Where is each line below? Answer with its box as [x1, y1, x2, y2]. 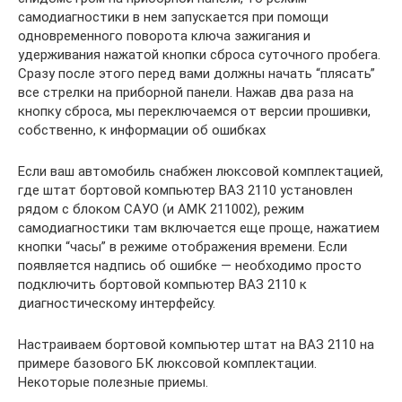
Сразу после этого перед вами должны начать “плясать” [18, 66, 375, 82]
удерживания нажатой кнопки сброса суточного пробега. [18, 47, 380, 63]
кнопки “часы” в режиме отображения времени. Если [18, 239, 347, 255]
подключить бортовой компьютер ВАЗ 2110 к [18, 276, 307, 293]
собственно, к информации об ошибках [18, 122, 266, 138]
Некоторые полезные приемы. [18, 374, 208, 390]
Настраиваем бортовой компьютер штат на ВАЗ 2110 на [18, 336, 374, 353]
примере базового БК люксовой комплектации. [18, 355, 317, 371]
